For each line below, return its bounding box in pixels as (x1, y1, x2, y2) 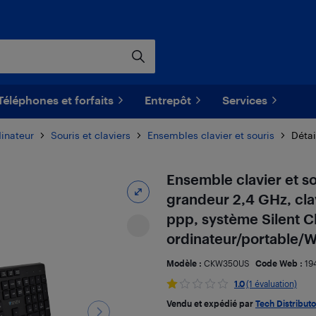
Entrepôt (145, 93, 191, 107)
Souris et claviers (51, 129, 130, 141)
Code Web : (255, 258, 305, 268)
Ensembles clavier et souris (147, 129, 274, 141)
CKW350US (203, 258, 250, 268)
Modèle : (166, 258, 204, 268)
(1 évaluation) (245, 279, 297, 288)
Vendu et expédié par (166, 298, 255, 308)
